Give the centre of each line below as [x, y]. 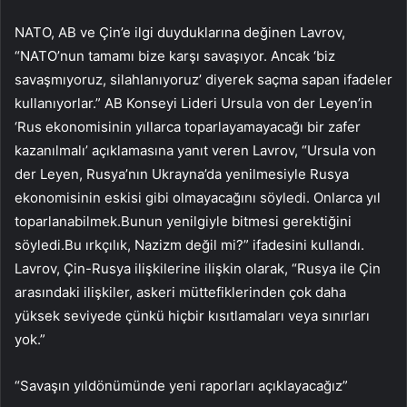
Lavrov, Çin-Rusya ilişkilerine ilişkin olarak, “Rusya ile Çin [198, 268]
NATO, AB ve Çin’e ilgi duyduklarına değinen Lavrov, [180, 32]
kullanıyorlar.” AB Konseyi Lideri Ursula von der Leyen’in [194, 103]
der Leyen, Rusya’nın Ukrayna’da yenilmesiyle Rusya [182, 174]
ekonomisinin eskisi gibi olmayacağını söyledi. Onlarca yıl [198, 197]
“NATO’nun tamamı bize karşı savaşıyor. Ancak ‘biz [175, 55]
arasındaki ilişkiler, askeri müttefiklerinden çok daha [180, 292]
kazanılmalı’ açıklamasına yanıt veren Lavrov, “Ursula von [195, 150]
